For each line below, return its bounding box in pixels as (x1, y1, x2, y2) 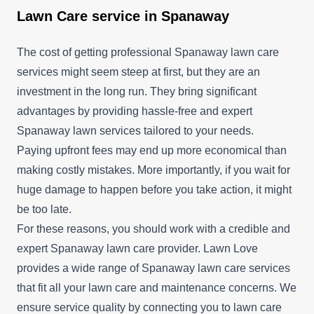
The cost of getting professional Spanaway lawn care (17, 46, 279, 58)
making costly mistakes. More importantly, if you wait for (17, 163, 290, 176)
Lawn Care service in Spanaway (17, 8, 229, 24)
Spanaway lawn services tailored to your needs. (17, 124, 254, 137)
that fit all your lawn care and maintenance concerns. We (17, 281, 296, 294)
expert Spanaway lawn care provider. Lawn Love (17, 242, 258, 254)
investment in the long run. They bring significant (17, 85, 257, 97)
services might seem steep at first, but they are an (17, 65, 260, 78)
